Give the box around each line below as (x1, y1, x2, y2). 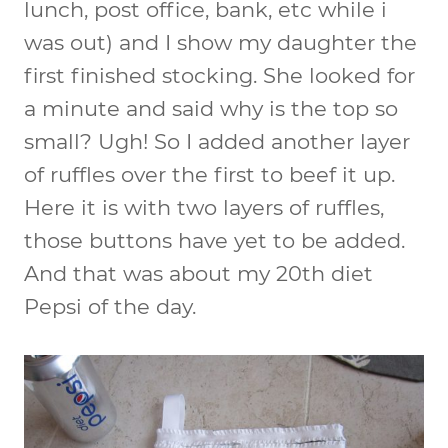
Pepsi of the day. (24, 293, 196, 319)
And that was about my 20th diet (24, 260, 373, 286)
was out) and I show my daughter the (24, 29, 417, 55)
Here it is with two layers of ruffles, (24, 194, 384, 220)
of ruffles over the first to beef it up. (24, 161, 395, 187)
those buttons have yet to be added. (24, 227, 405, 253)
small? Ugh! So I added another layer (24, 128, 410, 154)
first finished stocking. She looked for (24, 62, 415, 88)
